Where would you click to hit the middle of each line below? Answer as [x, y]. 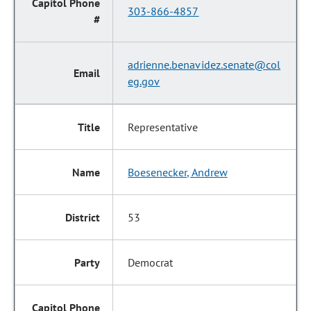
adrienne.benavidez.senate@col [204, 65]
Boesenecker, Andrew [178, 172]
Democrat [151, 262]
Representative [163, 127]
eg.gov [144, 81]
